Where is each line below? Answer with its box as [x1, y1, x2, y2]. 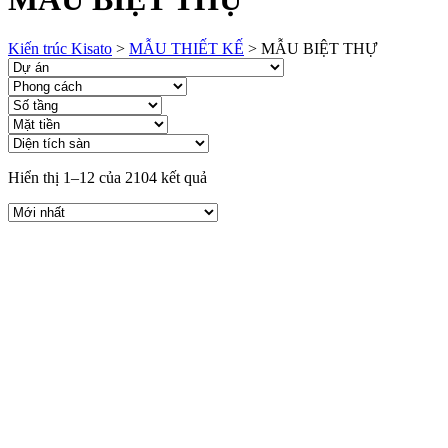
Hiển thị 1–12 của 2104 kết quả [8, 168, 207, 186]
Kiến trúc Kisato [8, 39, 112, 57]
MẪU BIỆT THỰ [261, 39, 377, 57]
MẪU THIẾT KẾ [129, 39, 244, 57]
